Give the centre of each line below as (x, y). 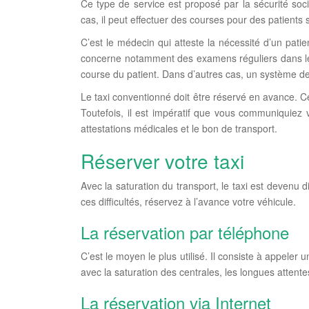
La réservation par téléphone (185, 232)
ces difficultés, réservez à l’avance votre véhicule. (188, 202)
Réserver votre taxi (162, 161)
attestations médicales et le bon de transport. (179, 129)
